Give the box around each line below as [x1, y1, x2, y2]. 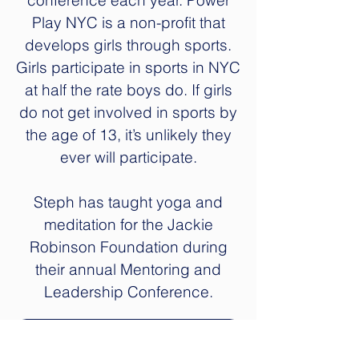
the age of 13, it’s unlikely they [25, 125, 232, 144]
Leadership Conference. [43, 282, 213, 301]
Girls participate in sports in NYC [16, 58, 240, 77]
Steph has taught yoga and [34, 192, 223, 212]
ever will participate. [59, 147, 197, 167]
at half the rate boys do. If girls [24, 80, 232, 99]
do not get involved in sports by [19, 103, 237, 122]
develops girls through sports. [25, 35, 232, 54]
